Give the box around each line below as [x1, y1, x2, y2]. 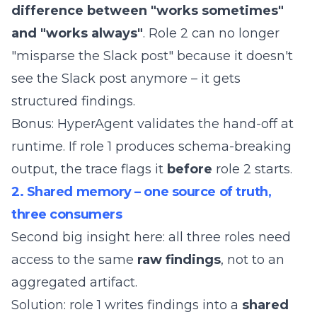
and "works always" [11, 25, 143, 41]
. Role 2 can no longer [143, 25, 279, 41]
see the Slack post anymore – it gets [11, 71, 241, 86]
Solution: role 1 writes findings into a [11, 297, 242, 313]
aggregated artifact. [11, 275, 137, 290]
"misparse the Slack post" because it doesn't [11, 48, 293, 64]
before [167, 161, 212, 177]
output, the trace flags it [11, 161, 167, 177]
